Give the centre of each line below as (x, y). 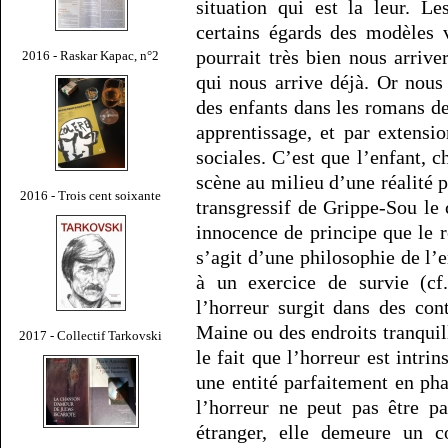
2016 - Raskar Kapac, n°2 (91, 55)
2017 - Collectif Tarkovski (91, 335)
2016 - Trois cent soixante (91, 195)
